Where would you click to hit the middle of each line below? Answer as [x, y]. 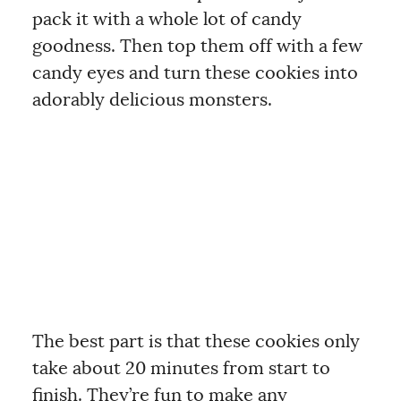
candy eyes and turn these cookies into [195, 73]
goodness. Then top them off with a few [197, 47]
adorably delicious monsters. [152, 100]
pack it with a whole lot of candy [166, 20]
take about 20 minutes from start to [181, 369]
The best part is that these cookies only [196, 342]
